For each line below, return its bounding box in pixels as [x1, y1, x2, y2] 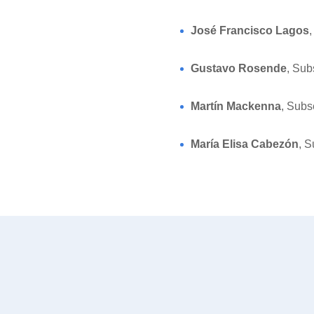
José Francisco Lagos [191, 25, 309, 36]
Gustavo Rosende [191, 62, 287, 74]
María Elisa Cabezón [191, 138, 299, 150]
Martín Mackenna [191, 100, 281, 112]
